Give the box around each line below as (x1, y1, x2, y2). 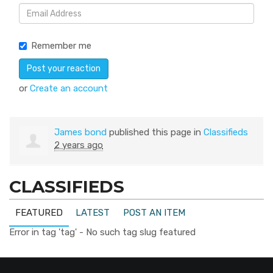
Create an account (30, 83, 108, 94)
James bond (54, 127, 107, 138)
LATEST (76, 207, 110, 219)
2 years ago (54, 140, 103, 151)
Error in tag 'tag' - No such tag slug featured (9, 227, 196, 238)
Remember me (31, 40, 91, 52)
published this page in (107, 127, 204, 138)
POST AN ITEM (123, 207, 185, 219)
